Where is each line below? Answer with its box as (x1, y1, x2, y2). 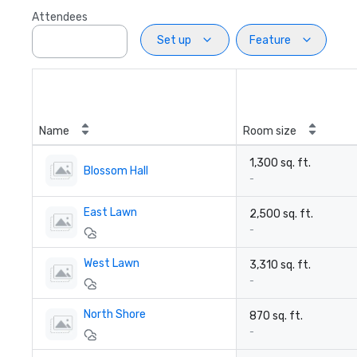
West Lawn (84, 257, 139, 270)
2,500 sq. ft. (249, 207, 313, 221)
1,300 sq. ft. (249, 156, 311, 170)
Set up (156, 33, 191, 47)
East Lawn (84, 206, 137, 219)
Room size (243, 124, 296, 138)
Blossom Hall (84, 163, 148, 178)
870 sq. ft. (249, 309, 303, 323)
